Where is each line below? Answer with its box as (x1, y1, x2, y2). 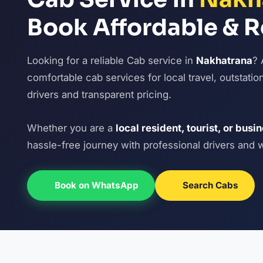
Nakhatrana (195, 55, 252, 66)
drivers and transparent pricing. (26, 89, 171, 100)
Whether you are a (26, 122, 116, 134)
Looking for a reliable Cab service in (26, 55, 196, 66)
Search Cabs (182, 180, 238, 191)
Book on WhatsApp (54, 180, 139, 191)
